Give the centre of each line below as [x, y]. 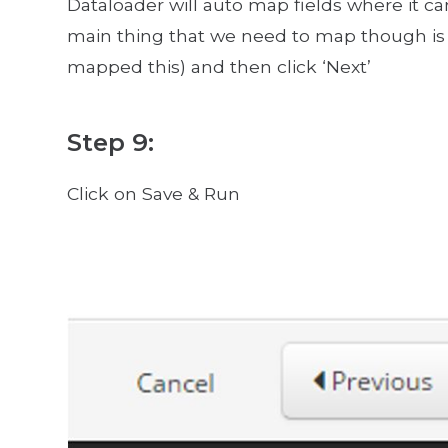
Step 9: [110, 142]
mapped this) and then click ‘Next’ [218, 66]
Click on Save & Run [153, 194]
